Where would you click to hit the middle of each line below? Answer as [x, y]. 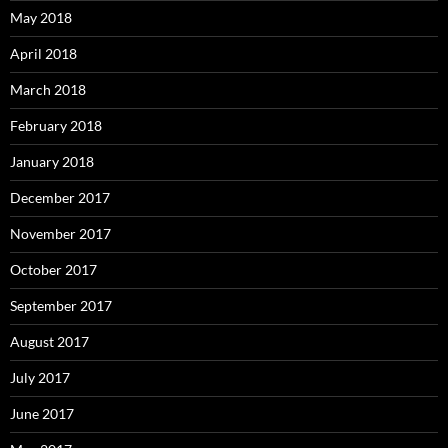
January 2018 [52, 162]
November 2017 [60, 234]
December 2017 [60, 198]
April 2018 [43, 54]
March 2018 [48, 90]
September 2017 [61, 306]
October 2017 [53, 270]
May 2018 [41, 18]
